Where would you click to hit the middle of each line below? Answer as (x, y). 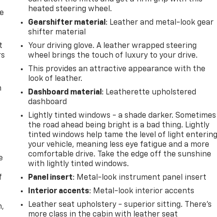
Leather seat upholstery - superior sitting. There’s (120, 205)
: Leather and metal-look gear (160, 23)
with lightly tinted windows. (79, 164)
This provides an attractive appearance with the (117, 69)
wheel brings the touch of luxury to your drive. (113, 55)
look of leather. (55, 79)
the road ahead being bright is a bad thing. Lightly (119, 125)
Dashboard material (65, 92)
